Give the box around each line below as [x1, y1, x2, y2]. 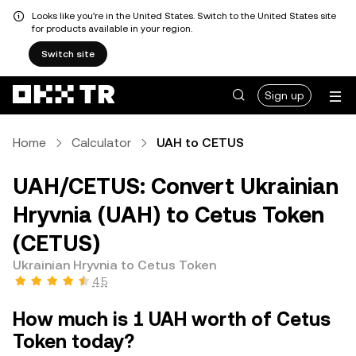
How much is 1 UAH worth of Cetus [13, 308, 331, 331]
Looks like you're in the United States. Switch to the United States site [32, 10, 336, 21]
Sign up [265, 89, 304, 102]
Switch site [41, 48, 95, 60]
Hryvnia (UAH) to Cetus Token [13, 202, 324, 227]
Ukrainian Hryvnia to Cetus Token [13, 257, 216, 273]
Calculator [72, 135, 131, 150]
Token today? [13, 331, 134, 353]
